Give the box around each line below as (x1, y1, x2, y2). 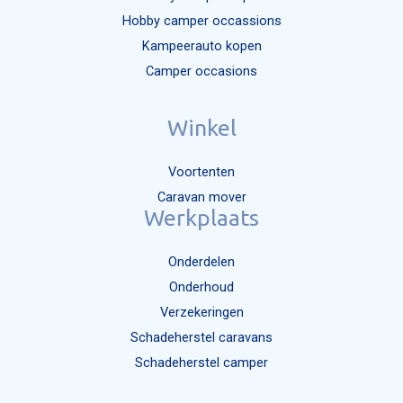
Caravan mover (157, 189, 246, 206)
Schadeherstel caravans (130, 329, 273, 346)
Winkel (166, 115, 237, 141)
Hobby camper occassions (121, 13, 282, 30)
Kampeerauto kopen (141, 38, 262, 55)
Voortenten (168, 164, 235, 181)
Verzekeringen (159, 304, 244, 321)
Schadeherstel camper (135, 354, 268, 372)
